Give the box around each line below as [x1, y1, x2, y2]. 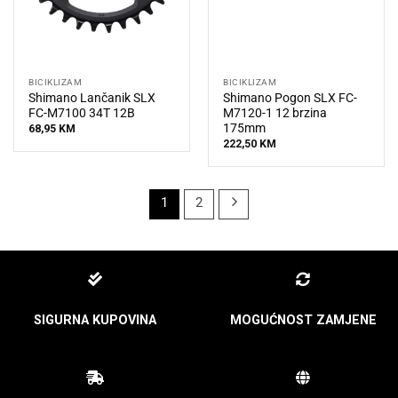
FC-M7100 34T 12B [28, 105, 136, 120]
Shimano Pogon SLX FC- [223, 90, 358, 105]
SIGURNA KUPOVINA [34, 313, 156, 329]
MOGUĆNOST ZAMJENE [229, 313, 377, 329]
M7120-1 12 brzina [223, 105, 328, 120]
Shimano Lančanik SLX [28, 90, 156, 105]
